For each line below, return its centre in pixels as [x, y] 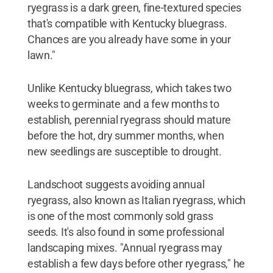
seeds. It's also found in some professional [126, 232]
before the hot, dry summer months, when [126, 136]
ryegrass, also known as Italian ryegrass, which [136, 200]
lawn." [41, 55]
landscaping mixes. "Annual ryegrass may [125, 248]
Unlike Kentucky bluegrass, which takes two [129, 88]
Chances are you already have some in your [129, 39]
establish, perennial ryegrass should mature [129, 120]
